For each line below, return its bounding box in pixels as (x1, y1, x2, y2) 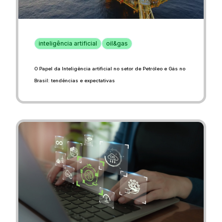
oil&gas (106, 39, 128, 47)
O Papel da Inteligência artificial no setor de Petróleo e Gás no (34, 65, 185, 71)
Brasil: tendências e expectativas (34, 77, 115, 83)
